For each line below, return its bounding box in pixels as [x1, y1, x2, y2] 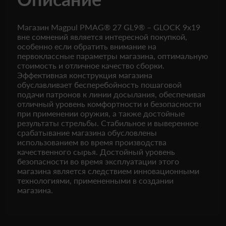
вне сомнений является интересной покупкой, [17, 32, 187, 41]
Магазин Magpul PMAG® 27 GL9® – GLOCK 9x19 [17, 22, 200, 32]
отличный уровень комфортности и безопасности [17, 99, 201, 108]
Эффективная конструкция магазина [17, 70, 152, 80]
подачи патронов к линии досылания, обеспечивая [17, 89, 205, 99]
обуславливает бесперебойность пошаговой [17, 80, 182, 89]
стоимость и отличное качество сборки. [17, 61, 164, 70]
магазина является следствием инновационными [17, 166, 199, 176]
